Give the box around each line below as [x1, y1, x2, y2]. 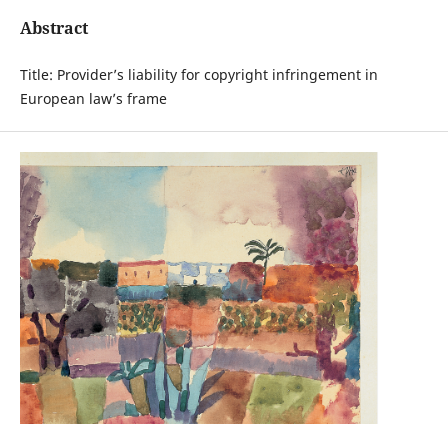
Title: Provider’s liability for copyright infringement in [19, 65, 378, 85]
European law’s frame [19, 89, 167, 109]
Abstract [19, 17, 88, 39]
